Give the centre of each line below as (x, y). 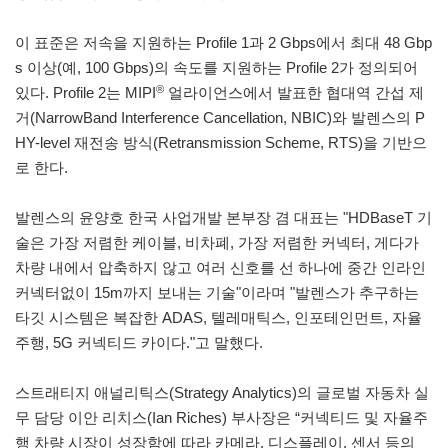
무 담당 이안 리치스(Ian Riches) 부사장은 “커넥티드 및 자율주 (221, 418)
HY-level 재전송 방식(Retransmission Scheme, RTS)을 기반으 (221, 143)
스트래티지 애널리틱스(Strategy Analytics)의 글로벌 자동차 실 (222, 393)
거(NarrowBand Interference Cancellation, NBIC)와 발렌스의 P (220, 118)
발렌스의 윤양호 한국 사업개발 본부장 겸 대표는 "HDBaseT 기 (223, 218)
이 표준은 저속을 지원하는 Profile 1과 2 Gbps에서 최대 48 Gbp (223, 43)
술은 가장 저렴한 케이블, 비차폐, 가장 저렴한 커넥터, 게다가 (217, 243)
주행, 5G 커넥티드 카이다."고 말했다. (141, 343)
